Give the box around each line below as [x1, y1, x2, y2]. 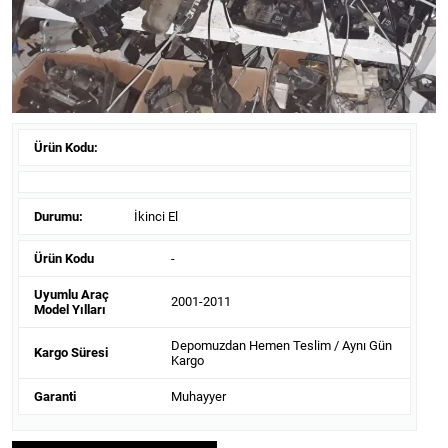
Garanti [34, 388, 76, 404]
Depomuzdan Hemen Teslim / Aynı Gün [170, 337, 392, 353]
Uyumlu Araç [34, 286, 109, 302]
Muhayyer [170, 388, 226, 404]
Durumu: [34, 208, 83, 224]
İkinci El [134, 208, 179, 224]
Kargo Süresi [34, 345, 108, 361]
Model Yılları [34, 301, 106, 317]
